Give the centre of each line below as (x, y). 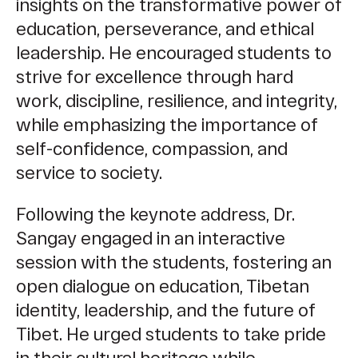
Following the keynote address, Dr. (155, 214)
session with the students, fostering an (174, 262)
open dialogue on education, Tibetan (163, 286)
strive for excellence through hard (155, 76)
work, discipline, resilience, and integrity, (177, 100)
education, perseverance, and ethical (165, 28)
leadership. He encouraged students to (174, 52)
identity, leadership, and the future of (166, 310)
